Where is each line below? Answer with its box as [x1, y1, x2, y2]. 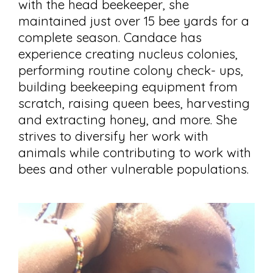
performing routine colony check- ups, [18, 62, 243, 78]
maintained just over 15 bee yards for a [18, 12, 249, 29]
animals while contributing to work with [18, 144, 251, 160]
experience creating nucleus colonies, [18, 45, 238, 62]
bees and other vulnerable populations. [18, 160, 249, 177]
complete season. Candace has [18, 29, 202, 45]
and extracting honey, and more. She [18, 111, 237, 127]
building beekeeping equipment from [18, 78, 238, 94]
